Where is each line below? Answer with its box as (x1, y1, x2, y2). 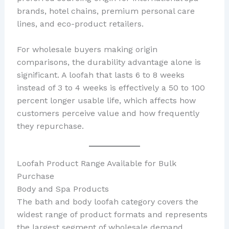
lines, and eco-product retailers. (16, 18, 144, 29)
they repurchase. (16, 121, 84, 131)
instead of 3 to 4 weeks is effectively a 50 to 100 (16, 83, 205, 93)
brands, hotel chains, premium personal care (16, 6, 195, 16)
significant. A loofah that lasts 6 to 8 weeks (16, 70, 185, 80)
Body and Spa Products (16, 184, 109, 194)
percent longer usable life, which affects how (16, 96, 196, 106)
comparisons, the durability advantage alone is (16, 57, 201, 67)
